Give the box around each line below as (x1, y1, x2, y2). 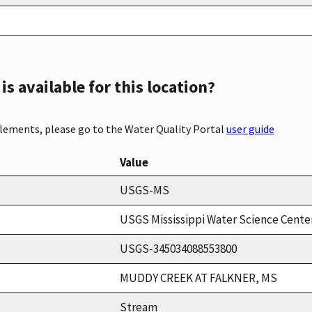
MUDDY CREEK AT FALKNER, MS (120, 270, 277, 286)
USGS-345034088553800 (120, 240, 237, 256)
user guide (226, 121, 274, 136)
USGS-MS (120, 182, 169, 198)
